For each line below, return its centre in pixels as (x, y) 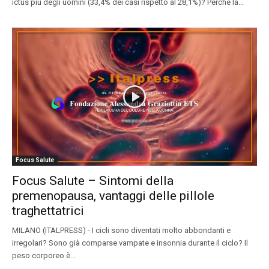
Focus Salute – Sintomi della (93, 180)
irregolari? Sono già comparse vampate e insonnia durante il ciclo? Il (130, 243)
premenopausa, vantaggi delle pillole (113, 195)
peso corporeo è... (44, 255)
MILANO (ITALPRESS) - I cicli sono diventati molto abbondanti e (121, 230)
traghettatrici (48, 210)
